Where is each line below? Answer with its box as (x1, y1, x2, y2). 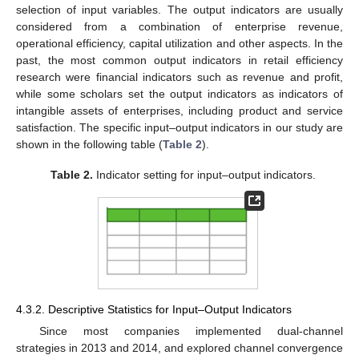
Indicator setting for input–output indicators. (92, 167, 316, 181)
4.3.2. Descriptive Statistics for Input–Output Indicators (16, 302, 292, 316)
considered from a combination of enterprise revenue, (16, 19, 343, 33)
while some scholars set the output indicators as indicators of (16, 87, 343, 100)
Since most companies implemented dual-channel (38, 324, 343, 337)
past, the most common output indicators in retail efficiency (16, 53, 343, 67)
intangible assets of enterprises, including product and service (16, 103, 343, 117)
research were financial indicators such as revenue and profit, (16, 70, 343, 83)
